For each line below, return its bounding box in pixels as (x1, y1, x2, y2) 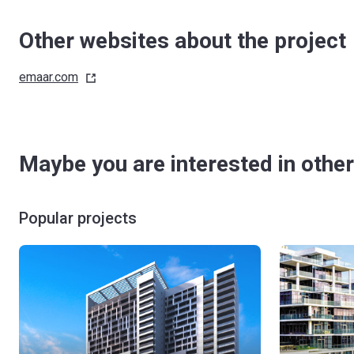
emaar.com (19, 70, 78, 85)
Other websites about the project (19, 28, 346, 54)
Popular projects (19, 209, 137, 228)
